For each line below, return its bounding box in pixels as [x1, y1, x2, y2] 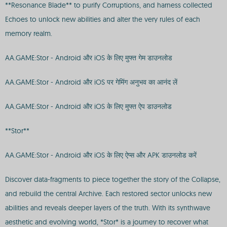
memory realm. [5, 29, 52, 38]
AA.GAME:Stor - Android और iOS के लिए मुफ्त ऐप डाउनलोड [5, 102, 172, 111]
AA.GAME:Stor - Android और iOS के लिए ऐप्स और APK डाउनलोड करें [5, 150, 197, 160]
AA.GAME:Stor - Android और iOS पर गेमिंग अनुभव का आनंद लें [5, 78, 177, 87]
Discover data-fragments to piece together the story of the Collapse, [5, 175, 220, 184]
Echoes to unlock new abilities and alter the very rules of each [5, 15, 200, 24]
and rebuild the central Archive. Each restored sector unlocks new [5, 189, 212, 198]
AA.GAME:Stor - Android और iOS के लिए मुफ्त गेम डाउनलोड [5, 53, 172, 62]
